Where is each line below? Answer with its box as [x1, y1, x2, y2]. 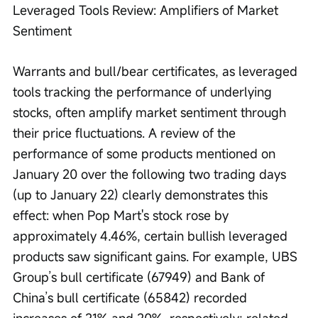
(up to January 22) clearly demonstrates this [13, 185, 271, 203]
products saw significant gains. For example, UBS [13, 247, 301, 265]
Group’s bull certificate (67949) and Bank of [13, 268, 268, 285]
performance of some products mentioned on [13, 144, 279, 162]
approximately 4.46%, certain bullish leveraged [13, 226, 291, 244]
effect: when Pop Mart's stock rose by [13, 206, 232, 224]
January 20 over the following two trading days [13, 165, 290, 182]
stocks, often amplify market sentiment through [13, 103, 290, 121]
